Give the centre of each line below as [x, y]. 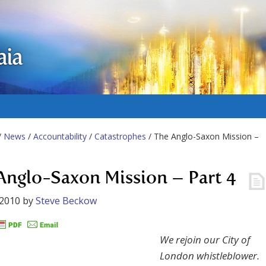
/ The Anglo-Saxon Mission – [202, 136]
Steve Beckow [66, 201]
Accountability [60, 136]
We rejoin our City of [205, 240]
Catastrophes [120, 136]
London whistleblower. [210, 256]
